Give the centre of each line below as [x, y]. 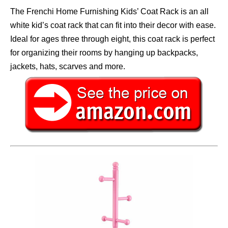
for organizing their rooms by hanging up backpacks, [104, 53]
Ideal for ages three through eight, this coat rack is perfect [112, 39]
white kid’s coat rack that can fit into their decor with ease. [113, 25]
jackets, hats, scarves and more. [68, 67]
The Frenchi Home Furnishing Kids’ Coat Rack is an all [109, 12]
